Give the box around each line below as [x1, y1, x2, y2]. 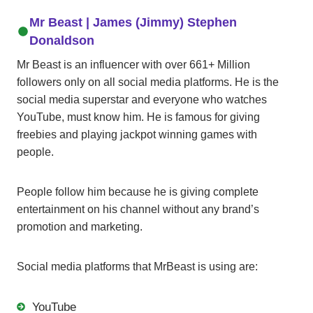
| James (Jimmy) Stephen [82, 15, 237, 29]
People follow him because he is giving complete [17, 185, 259, 198]
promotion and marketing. [17, 220, 143, 233]
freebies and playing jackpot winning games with [17, 128, 257, 140]
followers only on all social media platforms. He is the [17, 75, 279, 88]
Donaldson [29, 33, 94, 48]
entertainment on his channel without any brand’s [17, 203, 259, 215]
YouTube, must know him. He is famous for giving [17, 110, 260, 123]
